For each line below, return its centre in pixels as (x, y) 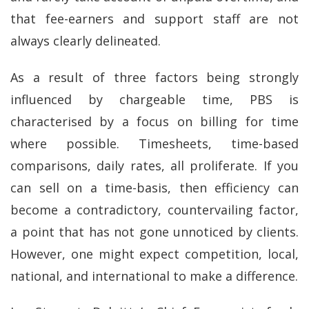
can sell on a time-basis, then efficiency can (154, 187)
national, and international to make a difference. (154, 276)
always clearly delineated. (86, 41)
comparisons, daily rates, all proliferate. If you (154, 165)
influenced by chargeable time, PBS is (154, 99)
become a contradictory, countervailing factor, (154, 209)
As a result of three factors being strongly (154, 77)
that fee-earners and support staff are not (154, 19)
